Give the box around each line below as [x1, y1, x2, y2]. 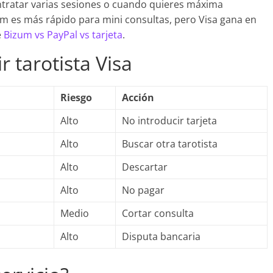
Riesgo [60, 91, 92, 104]
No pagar [122, 183, 165, 197]
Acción [122, 91, 154, 104]
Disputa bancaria [122, 230, 200, 243]
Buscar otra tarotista [122, 137, 218, 151]
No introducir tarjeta [122, 114, 217, 127]
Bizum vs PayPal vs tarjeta [4, 28, 122, 41]
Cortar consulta [122, 207, 194, 220]
